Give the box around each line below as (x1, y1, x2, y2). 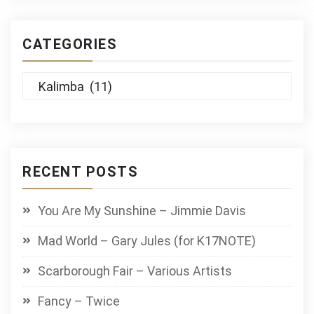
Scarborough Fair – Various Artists (38, 263, 232, 278)
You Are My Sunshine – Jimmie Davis (38, 203, 246, 218)
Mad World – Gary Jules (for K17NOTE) (38, 233, 256, 248)
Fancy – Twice (38, 293, 120, 308)
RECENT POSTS (22, 163, 138, 180)
